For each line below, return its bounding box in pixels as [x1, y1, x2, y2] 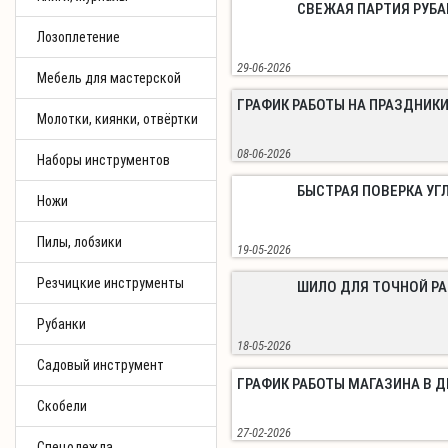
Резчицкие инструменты [37, 275, 184, 291]
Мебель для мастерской [37, 70, 181, 86]
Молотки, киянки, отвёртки [37, 111, 198, 127]
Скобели [37, 398, 87, 414]
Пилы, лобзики [37, 234, 122, 250]
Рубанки [37, 316, 86, 332]
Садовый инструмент [37, 357, 164, 373]
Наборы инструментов [37, 152, 170, 168]
